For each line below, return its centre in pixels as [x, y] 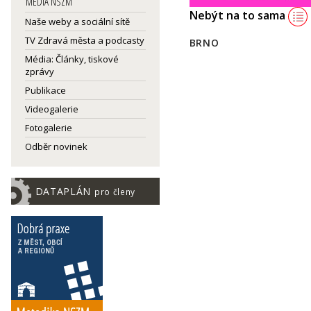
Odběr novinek [56, 146]
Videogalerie [52, 109]
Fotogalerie [49, 128]
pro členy [115, 192]
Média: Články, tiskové [72, 59]
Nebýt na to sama [238, 16]
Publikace [45, 90]
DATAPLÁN [65, 191]
